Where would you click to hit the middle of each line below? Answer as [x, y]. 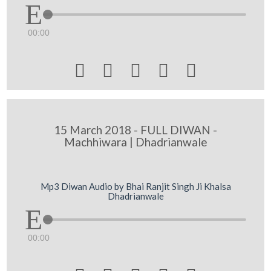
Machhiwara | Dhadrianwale [135, 142]
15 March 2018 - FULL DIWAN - [135, 129]
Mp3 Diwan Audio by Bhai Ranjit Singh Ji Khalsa [135, 186]
